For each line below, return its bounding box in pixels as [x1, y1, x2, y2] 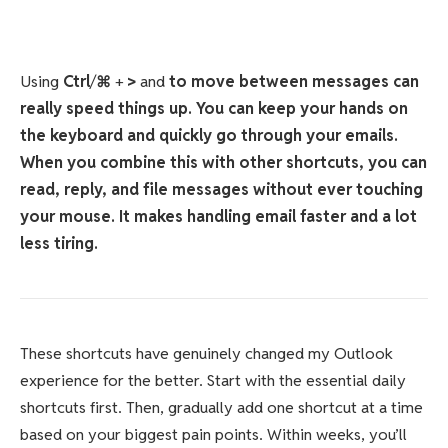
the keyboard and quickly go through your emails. [20, 125, 398, 147]
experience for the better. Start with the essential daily [20, 370, 406, 392]
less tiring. [20, 233, 98, 255]
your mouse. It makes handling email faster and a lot [20, 206, 417, 228]
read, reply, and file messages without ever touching [20, 179, 423, 201]
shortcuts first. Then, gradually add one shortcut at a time [20, 397, 423, 419]
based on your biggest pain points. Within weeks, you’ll [20, 424, 407, 446]
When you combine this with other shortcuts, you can [20, 152, 427, 174]
